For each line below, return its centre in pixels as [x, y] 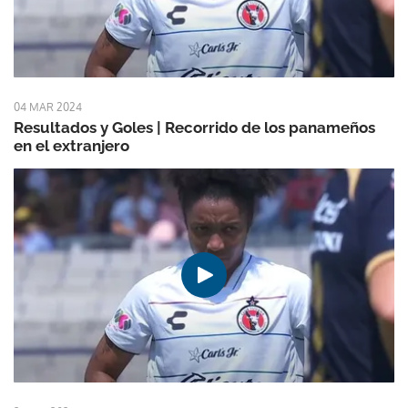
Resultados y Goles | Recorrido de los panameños [194, 127]
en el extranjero [71, 145]
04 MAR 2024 [48, 107]
